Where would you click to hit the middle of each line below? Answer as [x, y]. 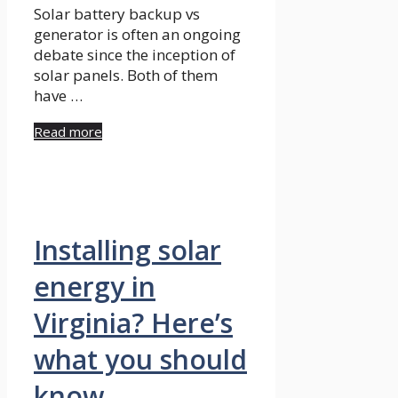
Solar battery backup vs [117, 14]
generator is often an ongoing [137, 35]
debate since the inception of [135, 55]
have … [58, 96]
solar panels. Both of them [126, 76]
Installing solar [127, 251]
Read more [68, 132]
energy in [95, 287]
